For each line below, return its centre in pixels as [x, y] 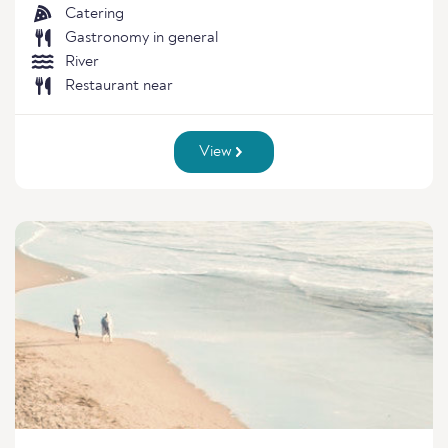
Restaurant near [119, 86]
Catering [94, 14]
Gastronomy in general [141, 38]
